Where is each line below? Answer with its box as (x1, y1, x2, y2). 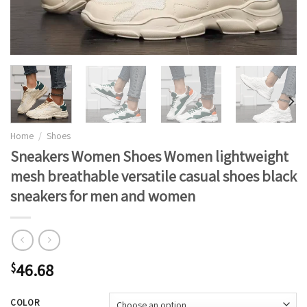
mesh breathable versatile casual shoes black (10, 165, 297, 186)
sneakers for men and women (10, 185, 195, 206)
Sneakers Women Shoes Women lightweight (10, 145, 288, 166)
